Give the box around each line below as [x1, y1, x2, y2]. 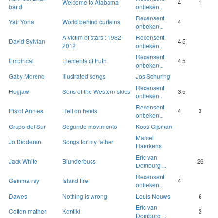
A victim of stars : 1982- [62, 33, 123, 42]
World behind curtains [62, 18, 120, 26]
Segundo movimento [62, 122, 117, 131]
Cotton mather [9, 207, 46, 216]
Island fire [62, 176, 88, 185]
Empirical [9, 56, 34, 65]
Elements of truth [62, 56, 107, 65]
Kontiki [62, 207, 80, 216]
